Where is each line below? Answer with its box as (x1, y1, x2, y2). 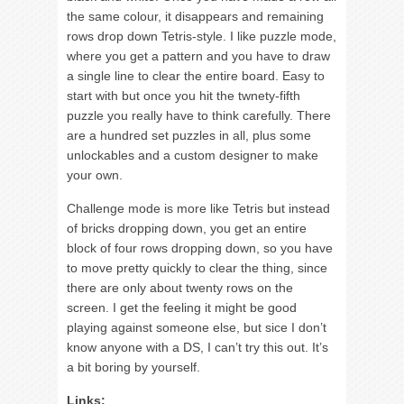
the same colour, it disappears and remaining (67, 9, 324, 23)
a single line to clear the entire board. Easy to (67, 69, 325, 83)
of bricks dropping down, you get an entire (67, 221, 307, 235)
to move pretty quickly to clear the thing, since (67, 261, 327, 275)
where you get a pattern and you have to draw (67, 49, 330, 63)
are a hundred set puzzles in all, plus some (67, 128, 311, 142)
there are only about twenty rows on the (67, 280, 293, 295)
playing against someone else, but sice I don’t (67, 320, 326, 335)
